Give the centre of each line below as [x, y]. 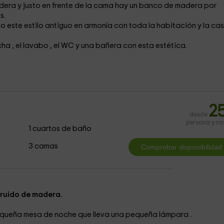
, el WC [62, 46]
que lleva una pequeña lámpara [134, 215]
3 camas [43, 146]
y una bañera [99, 46]
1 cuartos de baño [60, 129]
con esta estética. [155, 46]
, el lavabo [31, 46]
